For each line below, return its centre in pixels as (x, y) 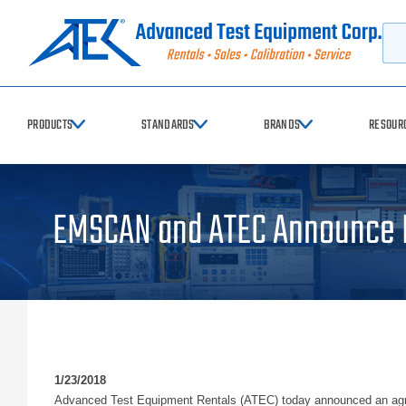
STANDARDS (168, 125)
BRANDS (282, 125)
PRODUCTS (50, 125)
